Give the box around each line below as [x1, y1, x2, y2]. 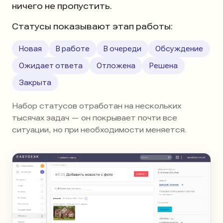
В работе [56, 45, 90, 53]
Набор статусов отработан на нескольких [12, 102, 181, 111]
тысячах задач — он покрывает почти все [12, 113, 177, 123]
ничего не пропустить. [12, 1, 112, 11]
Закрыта [19, 79, 51, 87]
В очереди [104, 45, 141, 53]
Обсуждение [155, 45, 203, 53]
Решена [149, 62, 178, 70]
